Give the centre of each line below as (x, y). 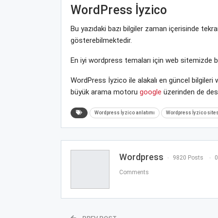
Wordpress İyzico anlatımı (124, 112)
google (150, 92)
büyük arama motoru (105, 92)
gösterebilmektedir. (101, 40)
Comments (134, 173)
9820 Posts (188, 158)
